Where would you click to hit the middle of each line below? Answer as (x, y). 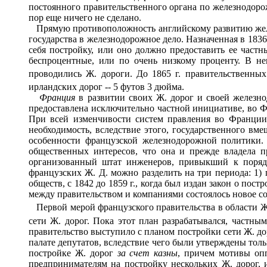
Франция (58, 98)
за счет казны (148, 253)
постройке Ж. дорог (73, 253)
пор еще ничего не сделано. (85, 17)
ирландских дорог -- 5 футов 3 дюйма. (106, 87)
